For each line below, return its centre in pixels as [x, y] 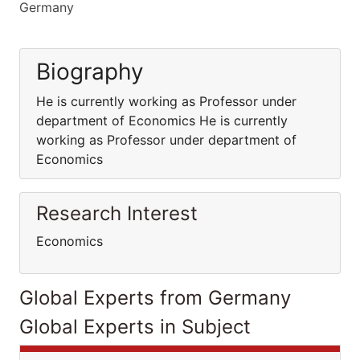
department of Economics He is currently [162, 121]
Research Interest [117, 213]
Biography [90, 72]
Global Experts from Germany [155, 298]
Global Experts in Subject [135, 327]
